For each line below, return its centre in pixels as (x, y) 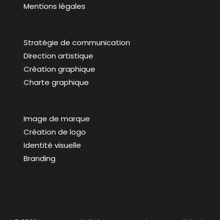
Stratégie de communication (77, 42)
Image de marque (57, 119)
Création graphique (59, 69)
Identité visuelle (52, 145)
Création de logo (55, 132)
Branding (40, 158)
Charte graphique (56, 82)
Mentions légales (55, 6)
